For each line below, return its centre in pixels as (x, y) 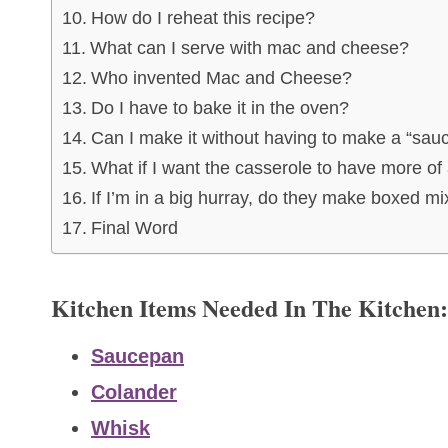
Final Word (134, 228)
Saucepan (137, 356)
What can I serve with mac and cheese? (249, 48)
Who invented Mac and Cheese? (221, 78)
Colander (134, 392)
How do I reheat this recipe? (202, 18)
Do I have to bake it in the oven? (219, 108)
